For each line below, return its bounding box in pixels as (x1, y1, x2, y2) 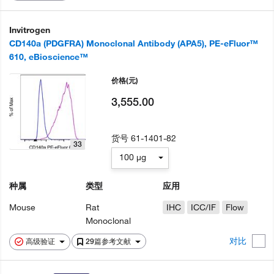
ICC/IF (190, 202, 216, 213)
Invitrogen (9, 24, 50, 35)
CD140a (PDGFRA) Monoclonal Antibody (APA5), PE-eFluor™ (9, 38, 258, 49)
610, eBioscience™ (9, 51, 88, 62)
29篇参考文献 (86, 237, 133, 246)
